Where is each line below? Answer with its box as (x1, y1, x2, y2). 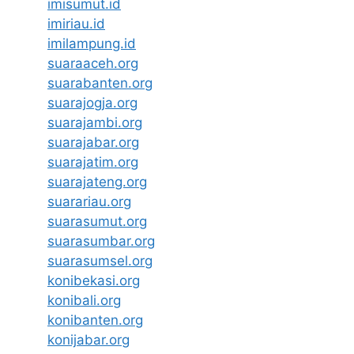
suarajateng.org (47, 173, 147, 190)
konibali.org (47, 292, 121, 308)
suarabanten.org (47, 74, 153, 91)
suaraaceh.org (47, 55, 138, 71)
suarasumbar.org (47, 232, 155, 249)
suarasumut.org (47, 213, 147, 229)
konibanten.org (47, 311, 143, 328)
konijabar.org (47, 331, 130, 348)
